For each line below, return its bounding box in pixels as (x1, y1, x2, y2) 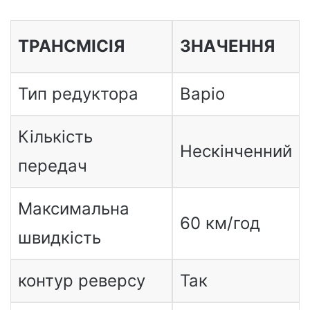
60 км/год (179, 212, 260, 233)
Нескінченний (179, 140, 292, 161)
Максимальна (17, 198, 129, 219)
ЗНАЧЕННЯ (179, 35, 275, 56)
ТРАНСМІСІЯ (17, 35, 125, 56)
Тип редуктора (17, 83, 138, 104)
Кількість (17, 126, 93, 147)
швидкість (17, 227, 101, 248)
